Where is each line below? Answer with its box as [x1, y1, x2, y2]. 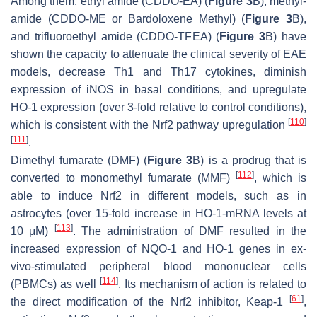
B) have [265, 30, 307, 43]
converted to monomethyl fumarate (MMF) [11, 172, 236, 185]
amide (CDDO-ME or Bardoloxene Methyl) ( [11, 13, 246, 25]
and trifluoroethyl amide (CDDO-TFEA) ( [11, 30, 220, 43]
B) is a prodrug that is [192, 154, 307, 167]
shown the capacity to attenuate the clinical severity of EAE [11, 48, 306, 61]
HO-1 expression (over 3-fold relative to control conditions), [11, 101, 306, 114]
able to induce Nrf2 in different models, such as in [11, 190, 306, 202]
